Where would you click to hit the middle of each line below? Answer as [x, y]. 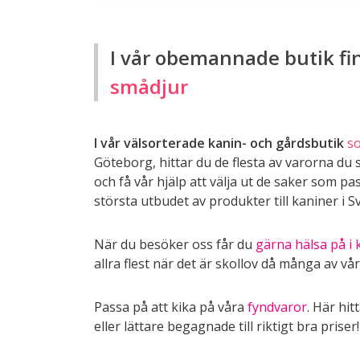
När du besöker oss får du [175, 244]
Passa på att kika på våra [171, 307]
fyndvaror [277, 307]
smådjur [149, 86]
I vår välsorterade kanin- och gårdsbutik [219, 143]
